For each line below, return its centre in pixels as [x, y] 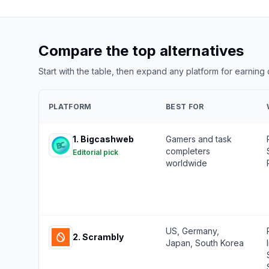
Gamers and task [199, 139]
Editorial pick [95, 152]
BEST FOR [185, 107]
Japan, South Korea [205, 243]
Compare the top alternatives [141, 51]
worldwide [186, 163]
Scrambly [103, 237]
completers [188, 151]
